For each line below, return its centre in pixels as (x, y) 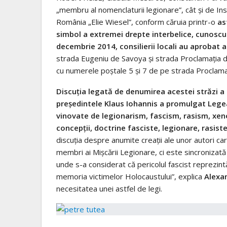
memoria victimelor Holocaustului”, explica (130, 176)
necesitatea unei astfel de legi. (109, 188)
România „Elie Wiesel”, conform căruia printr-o (136, 22)
